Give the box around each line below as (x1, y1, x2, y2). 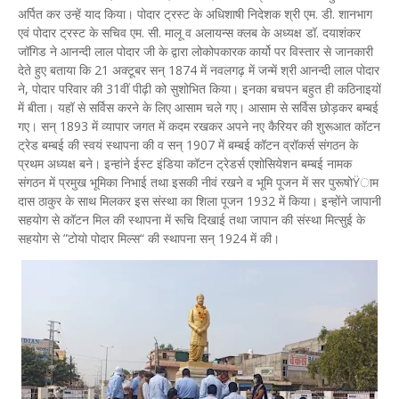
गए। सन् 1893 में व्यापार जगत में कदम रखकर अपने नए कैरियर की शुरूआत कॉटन (18, 118, 380, 134)
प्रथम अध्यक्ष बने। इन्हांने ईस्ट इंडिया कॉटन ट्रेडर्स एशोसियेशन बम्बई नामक (18, 155, 352, 172)
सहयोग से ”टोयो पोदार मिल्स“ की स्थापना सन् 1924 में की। (18, 230, 280, 247)
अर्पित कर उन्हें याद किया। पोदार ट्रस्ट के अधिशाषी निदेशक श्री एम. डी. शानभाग (18, 5, 372, 22)
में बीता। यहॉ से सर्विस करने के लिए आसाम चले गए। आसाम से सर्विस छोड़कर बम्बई (18, 99, 379, 116)
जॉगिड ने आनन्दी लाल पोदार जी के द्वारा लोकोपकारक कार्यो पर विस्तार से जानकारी (18, 43, 373, 60)
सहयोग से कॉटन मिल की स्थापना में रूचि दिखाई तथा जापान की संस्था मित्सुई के (18, 211, 365, 228)
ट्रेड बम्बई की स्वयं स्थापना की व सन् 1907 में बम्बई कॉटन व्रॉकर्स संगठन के (18, 136, 358, 153)
